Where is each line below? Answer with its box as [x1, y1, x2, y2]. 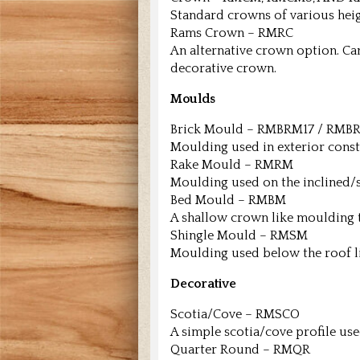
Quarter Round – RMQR [170, 342, 310, 358]
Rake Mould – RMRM [170, 157, 293, 173]
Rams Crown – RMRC [170, 26, 293, 41]
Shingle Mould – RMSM [170, 228, 308, 243]
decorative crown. [170, 61, 276, 76]
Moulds [170, 92, 215, 107]
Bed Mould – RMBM [170, 193, 286, 208]
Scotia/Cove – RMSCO [170, 307, 300, 322]
